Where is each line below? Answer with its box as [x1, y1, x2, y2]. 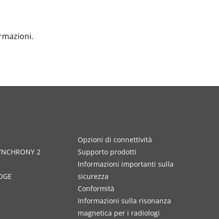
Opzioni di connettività [77, 135, 152, 144]
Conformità [77, 184, 114, 193]
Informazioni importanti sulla [77, 159, 174, 169]
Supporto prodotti [77, 147, 136, 156]
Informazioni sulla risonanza [77, 196, 171, 205]
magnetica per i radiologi [77, 208, 160, 218]
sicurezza [77, 172, 109, 181]
